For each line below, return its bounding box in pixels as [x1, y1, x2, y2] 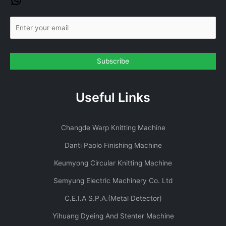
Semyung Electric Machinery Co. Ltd [53, 177, 173, 185]
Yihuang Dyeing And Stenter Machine [52, 212, 174, 220]
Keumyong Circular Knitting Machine [54, 159, 172, 167]
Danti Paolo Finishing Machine [64, 141, 162, 150]
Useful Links [76, 90, 150, 105]
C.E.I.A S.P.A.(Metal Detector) [64, 194, 162, 203]
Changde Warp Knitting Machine [61, 124, 165, 132]
